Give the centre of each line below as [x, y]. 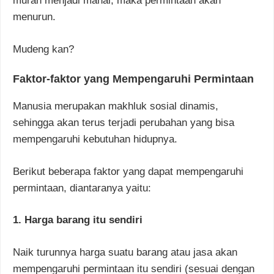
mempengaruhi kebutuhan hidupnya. [95, 139]
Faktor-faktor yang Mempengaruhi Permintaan [133, 79]
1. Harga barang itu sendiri [78, 220]
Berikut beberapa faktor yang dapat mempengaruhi [128, 171]
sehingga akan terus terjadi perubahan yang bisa [124, 123]
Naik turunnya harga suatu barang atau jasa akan [125, 252]
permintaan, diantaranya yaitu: [82, 188]
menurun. [34, 17]
